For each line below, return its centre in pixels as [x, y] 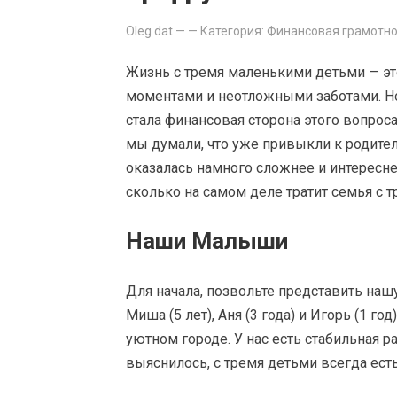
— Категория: [227, 31]
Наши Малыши [207, 241]
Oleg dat [149, 31]
